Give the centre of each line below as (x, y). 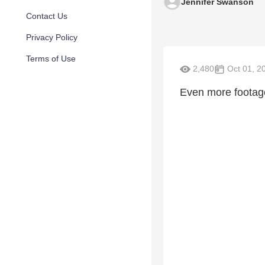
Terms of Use (51, 59)
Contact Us (47, 16)
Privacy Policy (52, 37)
